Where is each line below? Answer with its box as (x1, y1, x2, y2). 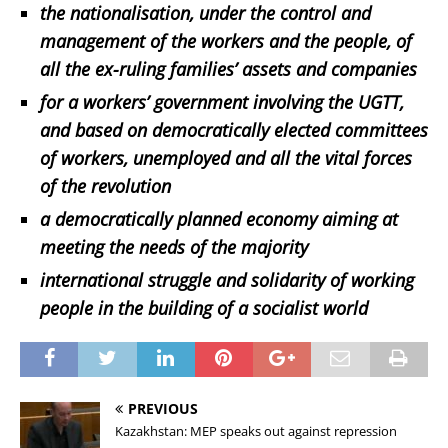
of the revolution (40, 173, 171, 198)
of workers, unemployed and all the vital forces (40, 145, 412, 170)
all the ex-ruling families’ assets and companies (40, 56, 417, 81)
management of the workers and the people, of (40, 28, 412, 53)
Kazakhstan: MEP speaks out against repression (115, 421, 397, 440)
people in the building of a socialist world (40, 295, 368, 320)
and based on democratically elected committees (40, 117, 428, 142)
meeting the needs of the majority (40, 234, 308, 259)
